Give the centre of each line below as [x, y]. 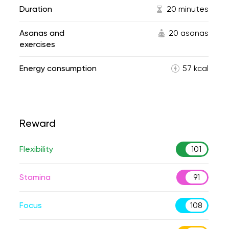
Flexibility [36, 149]
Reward [38, 123]
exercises [37, 44]
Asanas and [42, 33]
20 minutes [188, 9]
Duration [36, 9]
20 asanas [189, 33]
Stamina [35, 177]
